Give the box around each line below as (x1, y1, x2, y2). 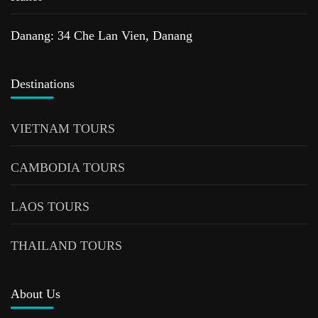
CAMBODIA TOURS (11, 160, 125, 175)
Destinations (11, 76, 75, 91)
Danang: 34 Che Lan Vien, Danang (11, 28, 192, 43)
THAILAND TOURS (11, 238, 122, 253)
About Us (11, 286, 60, 301)
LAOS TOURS (11, 199, 89, 214)
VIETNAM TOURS (11, 121, 115, 136)
